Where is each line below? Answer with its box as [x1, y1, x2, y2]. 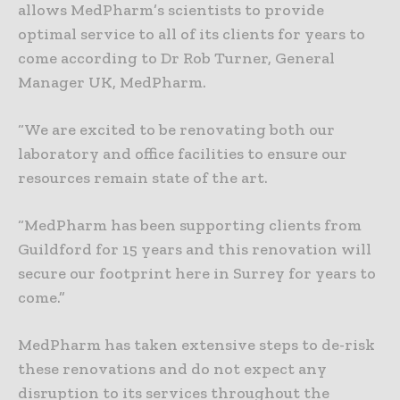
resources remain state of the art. [18, 168, 268, 188]
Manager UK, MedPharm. [18, 72, 206, 93]
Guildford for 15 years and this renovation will [18, 239, 371, 260]
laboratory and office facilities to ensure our [18, 144, 347, 164]
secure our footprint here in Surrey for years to [18, 263, 376, 284]
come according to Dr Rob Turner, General [18, 48, 335, 69]
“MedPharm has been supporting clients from [18, 215, 362, 236]
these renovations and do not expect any [18, 359, 327, 379]
